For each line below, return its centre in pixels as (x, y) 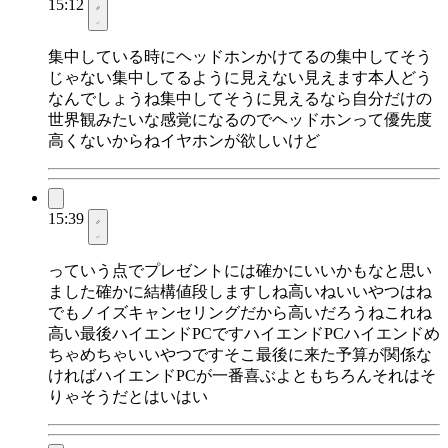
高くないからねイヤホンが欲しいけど (184, 141)
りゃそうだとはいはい (128, 397)
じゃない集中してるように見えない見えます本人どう (240, 78)
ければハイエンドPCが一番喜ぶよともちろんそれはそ (242, 376)
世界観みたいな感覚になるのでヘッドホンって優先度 (240, 120)
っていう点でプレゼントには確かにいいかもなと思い (240, 271)
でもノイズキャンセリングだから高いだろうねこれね (240, 313)
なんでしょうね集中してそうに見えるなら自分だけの (240, 99)
